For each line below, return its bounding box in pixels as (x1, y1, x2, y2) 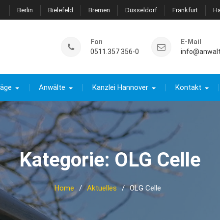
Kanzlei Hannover (92, 83, 148, 92)
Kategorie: (19, 148, 114, 171)
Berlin (17, 6, 33, 14)
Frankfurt (172, 6, 198, 14)
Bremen (88, 6, 110, 14)
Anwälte (39, 83, 65, 92)
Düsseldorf (125, 6, 157, 14)
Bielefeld (48, 6, 73, 14)
